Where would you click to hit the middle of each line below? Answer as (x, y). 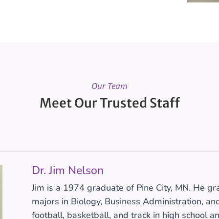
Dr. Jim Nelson (67, 171)
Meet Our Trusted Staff (109, 103)
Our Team (109, 86)
